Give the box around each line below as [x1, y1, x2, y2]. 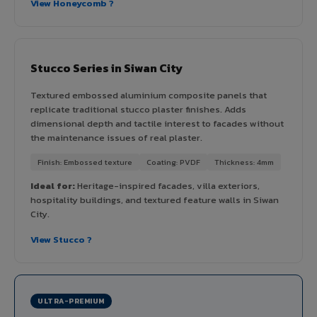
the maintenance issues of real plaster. [30, 130, 202, 144]
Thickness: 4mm [214, 156, 274, 168]
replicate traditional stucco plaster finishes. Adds [30, 102, 246, 116]
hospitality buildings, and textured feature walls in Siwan [30, 192, 279, 207]
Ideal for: [30, 178, 75, 192]
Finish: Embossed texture [38, 156, 132, 168]
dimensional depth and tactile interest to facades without [30, 116, 284, 130]
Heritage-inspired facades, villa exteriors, [75, 178, 260, 192]
